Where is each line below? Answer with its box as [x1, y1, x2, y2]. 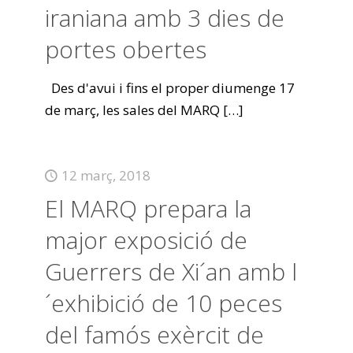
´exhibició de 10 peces [44, 287, 282, 319]
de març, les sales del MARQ [44, 101, 220, 119]
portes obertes [44, 33, 206, 65]
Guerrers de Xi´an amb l [44, 255, 297, 288]
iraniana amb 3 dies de [44, 2, 284, 34]
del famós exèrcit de [44, 318, 264, 351]
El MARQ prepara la [44, 192, 251, 225]
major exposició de [44, 224, 247, 256]
